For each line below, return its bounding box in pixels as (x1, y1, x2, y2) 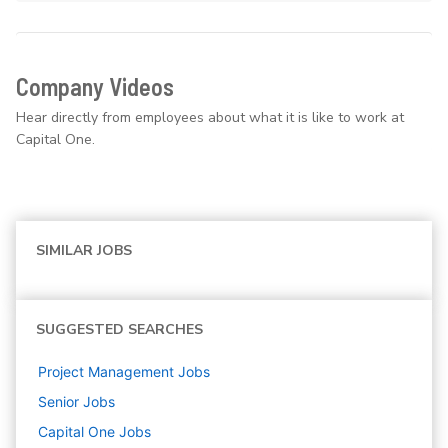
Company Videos (16, 72, 174, 102)
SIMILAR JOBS (36, 241, 132, 261)
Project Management (38, 363, 174, 381)
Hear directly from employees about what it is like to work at (16, 108, 404, 128)
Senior (38, 393, 79, 411)
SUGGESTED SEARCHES (36, 320, 203, 340)
